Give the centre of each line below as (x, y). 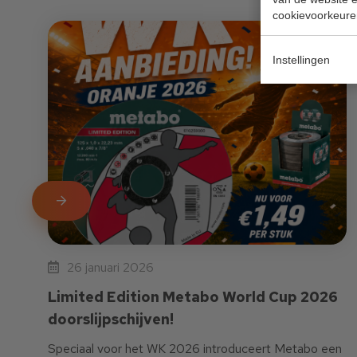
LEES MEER (86, 201)
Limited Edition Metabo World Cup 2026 (193, 297)
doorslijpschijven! (111, 320)
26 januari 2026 (110, 268)
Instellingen (301, 59)
